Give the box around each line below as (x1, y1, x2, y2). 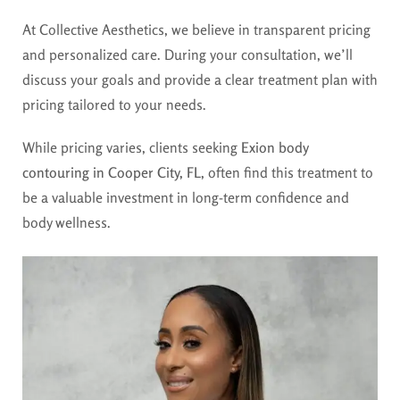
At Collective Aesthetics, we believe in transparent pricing (22, 20, 371, 38)
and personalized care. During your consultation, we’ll (22, 45, 353, 63)
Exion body (241, 137, 308, 156)
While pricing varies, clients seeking (22, 137, 241, 156)
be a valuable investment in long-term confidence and (22, 187, 349, 206)
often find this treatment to (204, 162, 373, 181)
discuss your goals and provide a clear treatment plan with (22, 70, 378, 88)
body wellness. (22, 212, 111, 231)
